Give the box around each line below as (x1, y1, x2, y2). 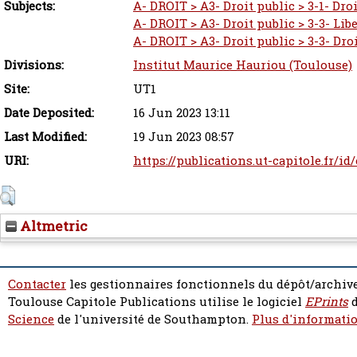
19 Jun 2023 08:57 (133, 128, 234, 145)
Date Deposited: (4, 104, 94, 121)
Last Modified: (4, 128, 87, 145)
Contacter (8, 276, 66, 292)
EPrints (305, 293, 348, 310)
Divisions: (4, 57, 64, 73)
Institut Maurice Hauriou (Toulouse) (133, 57, 352, 73)
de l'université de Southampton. (54, 311, 252, 328)
